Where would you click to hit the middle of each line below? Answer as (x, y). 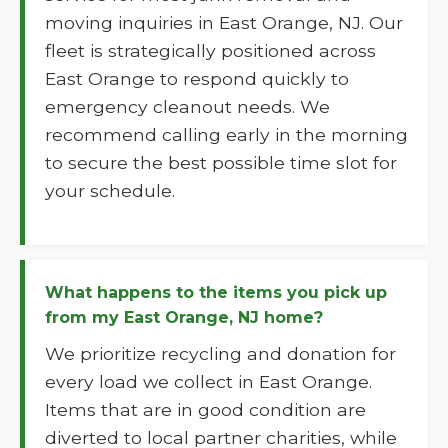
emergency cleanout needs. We (187, 106)
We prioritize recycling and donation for (220, 353)
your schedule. (110, 190)
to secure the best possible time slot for (221, 162)
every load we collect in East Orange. (208, 381)
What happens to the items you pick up (216, 292)
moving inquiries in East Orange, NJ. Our (224, 22)
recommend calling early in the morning (226, 134)
